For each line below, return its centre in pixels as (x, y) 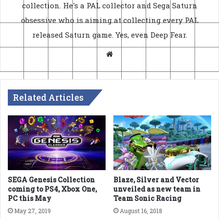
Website (129, 54)
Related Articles (48, 97)
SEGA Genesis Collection (51, 180)
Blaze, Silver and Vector (156, 180)
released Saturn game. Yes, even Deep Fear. (109, 34)
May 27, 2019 (33, 211)
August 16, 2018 (141, 211)
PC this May (30, 198)
